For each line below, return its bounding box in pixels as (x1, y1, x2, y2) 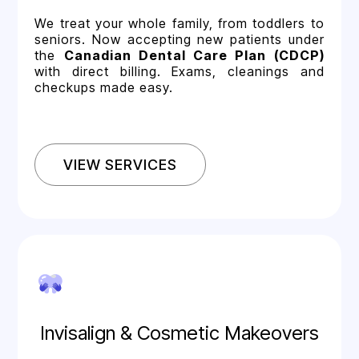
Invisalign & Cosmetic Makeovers (40, 321, 319, 345)
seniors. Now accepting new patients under (34, 30, 325, 47)
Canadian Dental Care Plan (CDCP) (63, 46, 325, 63)
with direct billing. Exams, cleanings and (34, 63, 325, 79)
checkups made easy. (34, 79, 174, 95)
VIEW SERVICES (63, 155, 178, 173)
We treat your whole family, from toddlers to (34, 14, 325, 31)
